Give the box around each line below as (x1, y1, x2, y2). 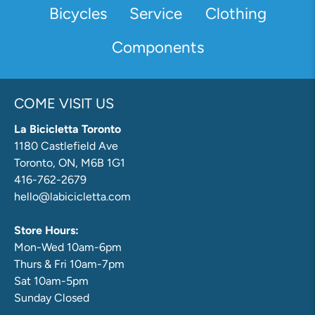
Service (129, 4, 182, 23)
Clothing (205, 4, 266, 23)
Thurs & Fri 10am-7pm (14, 257, 124, 271)
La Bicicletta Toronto (14, 122, 121, 136)
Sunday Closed (14, 290, 89, 304)
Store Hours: (14, 223, 79, 237)
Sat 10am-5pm (14, 274, 89, 288)
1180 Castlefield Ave (14, 139, 118, 153)
